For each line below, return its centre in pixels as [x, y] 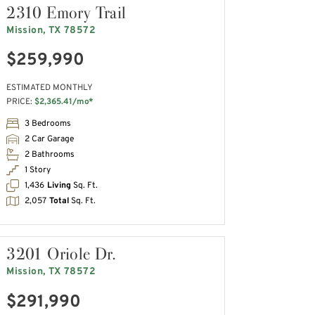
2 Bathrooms [50, 154]
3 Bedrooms [48, 123]
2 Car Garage [50, 139]
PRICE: [21, 102]
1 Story [38, 170]
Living [59, 185]
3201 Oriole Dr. [62, 254]
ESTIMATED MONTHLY [50, 88]
